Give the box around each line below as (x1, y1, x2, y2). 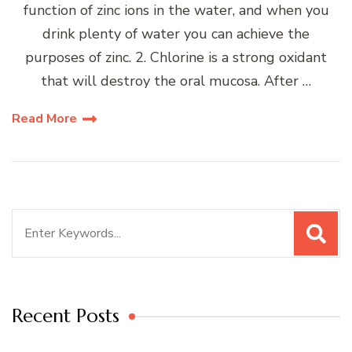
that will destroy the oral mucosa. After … (41, 71, 311, 90)
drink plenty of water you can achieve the (42, 24, 310, 43)
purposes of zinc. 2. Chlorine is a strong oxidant (25, 47, 327, 67)
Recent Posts (12, 303, 119, 328)
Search (12, 211, 55, 230)
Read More (12, 109, 77, 127)
